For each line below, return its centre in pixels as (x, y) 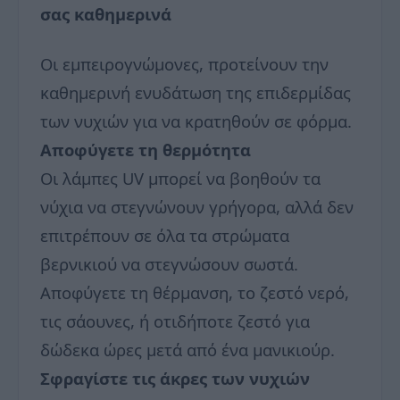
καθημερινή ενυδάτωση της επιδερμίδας (196, 93)
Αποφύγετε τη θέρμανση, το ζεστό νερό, (195, 293)
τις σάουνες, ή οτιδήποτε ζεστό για (175, 321)
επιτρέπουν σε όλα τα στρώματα (165, 236)
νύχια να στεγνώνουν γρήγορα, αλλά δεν (197, 207)
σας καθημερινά (106, 14)
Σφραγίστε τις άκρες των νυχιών (175, 379)
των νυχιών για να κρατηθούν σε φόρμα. (196, 121)
